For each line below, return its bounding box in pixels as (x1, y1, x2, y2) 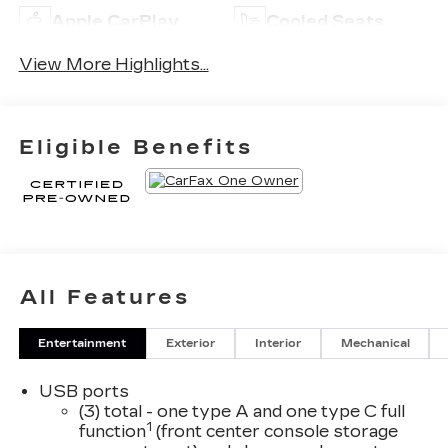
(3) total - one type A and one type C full (78, 401, 405, 421)
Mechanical (340, 337, 410, 351)
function (78, 421, 146, 441)
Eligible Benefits (18, 134, 253, 159)
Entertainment (38, 337, 127, 351)
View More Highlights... (18, 54, 209, 74)
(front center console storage (151, 421, 398, 441)
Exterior (165, 337, 216, 351)
